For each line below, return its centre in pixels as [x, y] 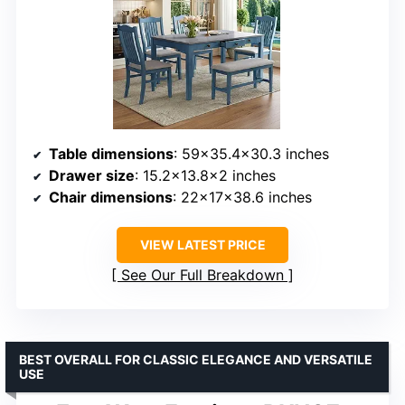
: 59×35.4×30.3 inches [251, 153]
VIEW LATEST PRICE [202, 244]
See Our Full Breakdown [202, 274]
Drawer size [92, 175]
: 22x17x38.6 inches [242, 197]
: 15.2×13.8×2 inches [205, 175]
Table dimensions [111, 153]
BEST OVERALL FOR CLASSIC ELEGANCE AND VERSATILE [196, 359]
